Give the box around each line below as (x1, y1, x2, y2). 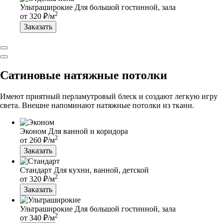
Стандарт (20, 165, 52, 174)
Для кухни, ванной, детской (54, 165, 149, 174)
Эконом (20, 126, 46, 135)
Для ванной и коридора (48, 126, 128, 135)
